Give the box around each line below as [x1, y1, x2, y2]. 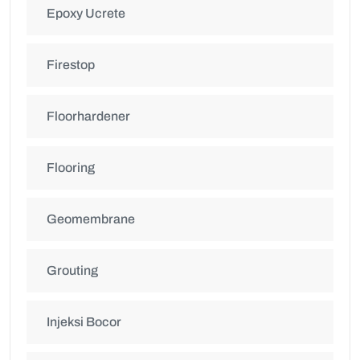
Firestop [47, 58, 95, 72]
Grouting [47, 264, 98, 278]
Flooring [47, 161, 95, 175]
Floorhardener [47, 109, 130, 124]
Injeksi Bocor [47, 315, 121, 329]
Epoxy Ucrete [47, 6, 125, 21]
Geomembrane [47, 212, 135, 227]
